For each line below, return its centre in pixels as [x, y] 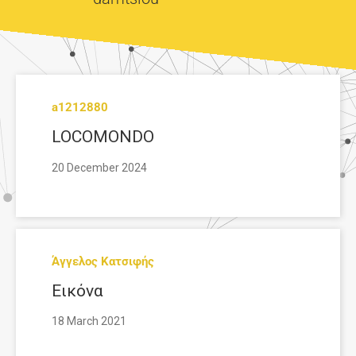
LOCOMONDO [103, 137]
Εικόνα [77, 290]
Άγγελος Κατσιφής [103, 261]
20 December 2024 [99, 167]
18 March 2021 [89, 321]
